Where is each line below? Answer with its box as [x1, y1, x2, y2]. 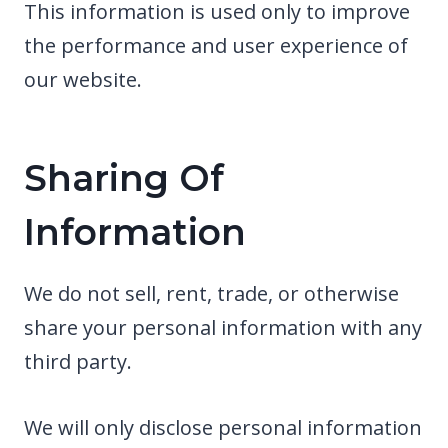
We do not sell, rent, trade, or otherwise [24, 279, 399, 307]
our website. [24, 65, 142, 93]
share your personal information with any [24, 313, 422, 341]
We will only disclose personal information [24, 413, 422, 441]
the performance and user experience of [24, 31, 408, 59]
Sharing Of [24, 155, 224, 200]
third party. [24, 347, 132, 375]
